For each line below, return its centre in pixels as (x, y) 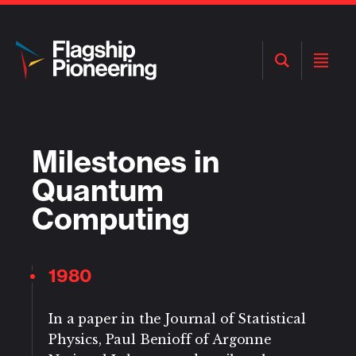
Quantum (98, 190)
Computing (111, 219)
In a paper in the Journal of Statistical (177, 319)
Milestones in (126, 162)
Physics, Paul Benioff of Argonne (160, 339)
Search (298, 82)
